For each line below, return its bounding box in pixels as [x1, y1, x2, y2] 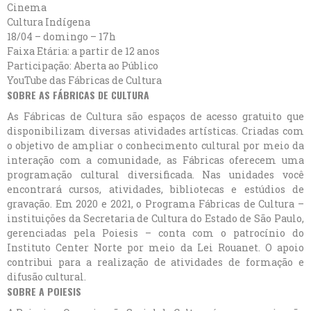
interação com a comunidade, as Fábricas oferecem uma [7, 153, 304, 167]
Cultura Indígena [7, 15, 90, 28]
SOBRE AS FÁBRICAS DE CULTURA [7, 87, 149, 102]
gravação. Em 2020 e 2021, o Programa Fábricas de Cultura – [7, 196, 304, 210]
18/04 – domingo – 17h [7, 29, 116, 43]
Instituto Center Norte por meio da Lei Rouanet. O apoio [7, 240, 304, 254]
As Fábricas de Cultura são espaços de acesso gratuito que [7, 109, 304, 123]
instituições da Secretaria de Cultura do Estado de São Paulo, [7, 211, 304, 225]
